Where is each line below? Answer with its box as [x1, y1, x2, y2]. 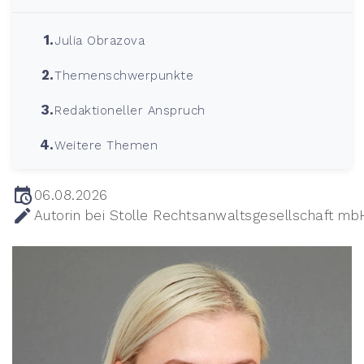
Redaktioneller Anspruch [54, 102, 206, 118]
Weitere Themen [54, 137, 158, 153]
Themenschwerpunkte [54, 67, 194, 83]
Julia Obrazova [54, 32, 145, 48]
